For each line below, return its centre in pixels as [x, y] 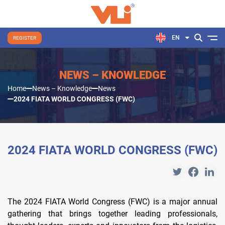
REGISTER [25, 38]
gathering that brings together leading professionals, [113, 214]
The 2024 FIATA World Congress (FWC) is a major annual [113, 202]
